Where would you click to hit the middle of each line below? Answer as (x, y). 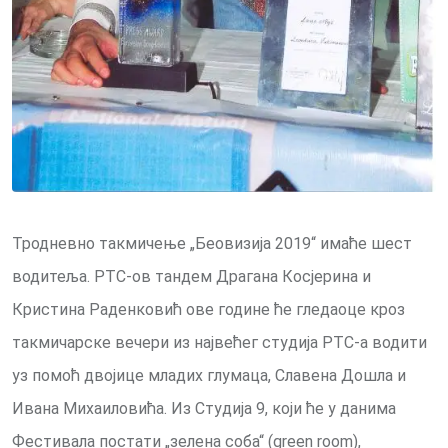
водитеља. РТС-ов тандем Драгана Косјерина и (191, 277)
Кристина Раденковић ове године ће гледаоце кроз (208, 310)
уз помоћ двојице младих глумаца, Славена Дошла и (209, 376)
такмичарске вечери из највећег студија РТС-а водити (219, 343)
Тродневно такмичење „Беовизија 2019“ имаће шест (212, 244)
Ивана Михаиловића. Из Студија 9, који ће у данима (204, 409)
